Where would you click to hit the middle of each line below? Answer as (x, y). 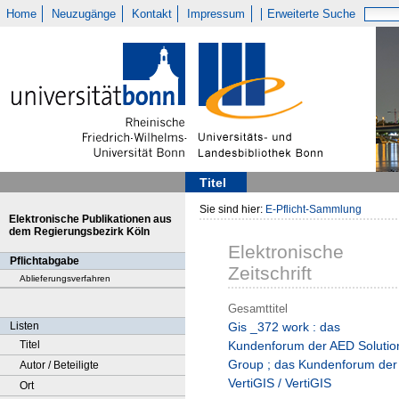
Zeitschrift (270, 273)
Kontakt (151, 14)
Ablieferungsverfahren (65, 278)
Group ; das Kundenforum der (313, 365)
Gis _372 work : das (284, 327)
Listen (24, 326)
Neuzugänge (84, 14)
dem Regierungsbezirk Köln (79, 232)
